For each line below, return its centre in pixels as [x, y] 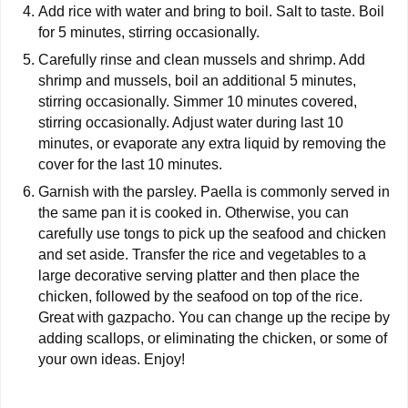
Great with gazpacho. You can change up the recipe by [214, 318]
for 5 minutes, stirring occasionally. [149, 33]
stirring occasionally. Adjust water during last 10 [191, 123]
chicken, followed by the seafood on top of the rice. [200, 297]
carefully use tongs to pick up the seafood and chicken [212, 234]
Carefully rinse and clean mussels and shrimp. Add [202, 60]
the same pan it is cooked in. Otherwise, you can [194, 213]
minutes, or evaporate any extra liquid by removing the [212, 144]
